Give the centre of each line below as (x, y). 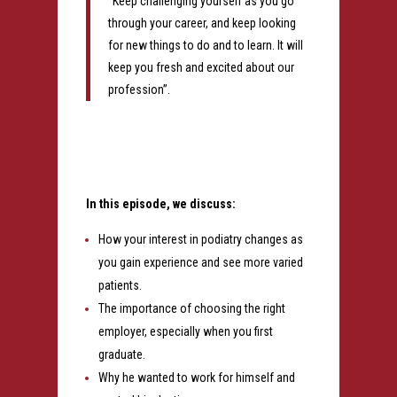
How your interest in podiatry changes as (200, 239)
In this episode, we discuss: (160, 203)
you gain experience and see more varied (200, 262)
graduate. (123, 354)
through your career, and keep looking (202, 23)
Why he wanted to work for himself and (196, 377)
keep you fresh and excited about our (201, 67)
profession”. (139, 89)
